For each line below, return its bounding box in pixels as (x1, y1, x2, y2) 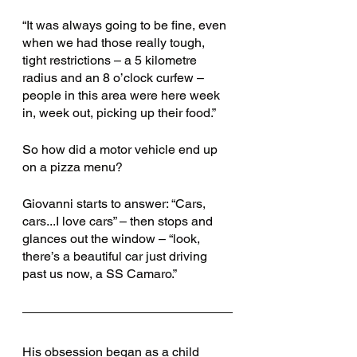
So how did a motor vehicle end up (22, 142, 221, 157)
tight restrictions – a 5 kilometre (22, 53, 200, 68)
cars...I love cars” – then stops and (22, 214, 216, 229)
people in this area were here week (22, 88, 223, 103)
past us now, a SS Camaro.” (22, 266, 177, 281)
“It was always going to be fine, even (22, 18, 229, 33)
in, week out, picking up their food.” (22, 105, 216, 120)
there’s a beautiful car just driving (22, 249, 210, 264)
